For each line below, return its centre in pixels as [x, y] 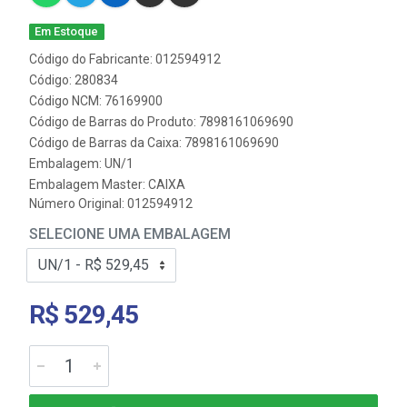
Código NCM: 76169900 [96, 101]
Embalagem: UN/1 [81, 164]
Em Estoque [67, 31]
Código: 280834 [74, 80]
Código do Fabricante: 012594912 [125, 59]
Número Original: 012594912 [111, 203]
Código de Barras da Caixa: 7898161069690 [154, 143]
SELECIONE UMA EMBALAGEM [130, 234]
